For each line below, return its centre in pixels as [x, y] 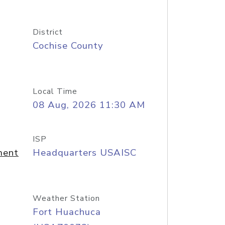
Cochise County [68, 46]
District [47, 32]
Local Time [55, 91]
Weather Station [66, 198]
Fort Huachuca [67, 212]
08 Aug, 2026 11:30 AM [89, 105]
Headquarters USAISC [84, 153]
